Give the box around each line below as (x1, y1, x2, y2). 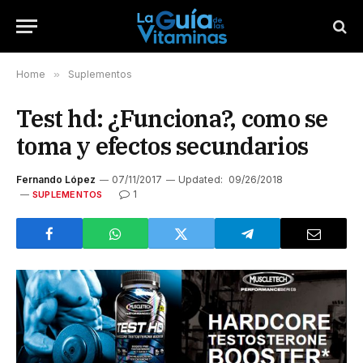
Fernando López (16, 173, 96, 186)
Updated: (178, 173, 223, 186)
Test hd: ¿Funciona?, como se (16, 103, 328, 134)
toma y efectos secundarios (16, 130, 309, 161)
